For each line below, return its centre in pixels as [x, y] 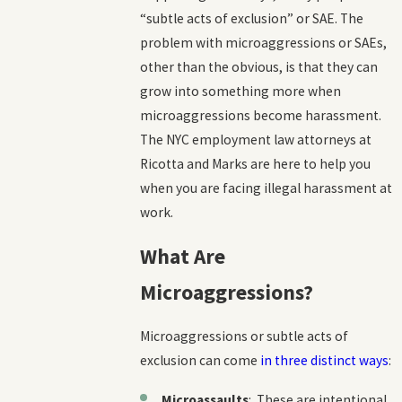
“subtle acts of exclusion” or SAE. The [252, 19]
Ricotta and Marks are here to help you [256, 164]
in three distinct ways [325, 361]
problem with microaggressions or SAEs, [264, 43]
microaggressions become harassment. [261, 116]
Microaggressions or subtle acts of [245, 336]
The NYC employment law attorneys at [256, 140]
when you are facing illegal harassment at [267, 188]
